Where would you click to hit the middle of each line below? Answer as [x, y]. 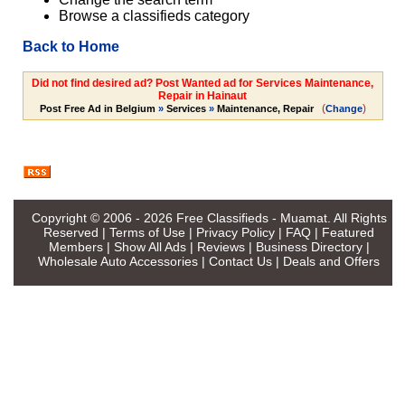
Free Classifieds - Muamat [251, 217]
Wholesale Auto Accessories [118, 261]
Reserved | [76, 232]
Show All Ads [150, 246]
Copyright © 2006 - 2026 [104, 217]
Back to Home [71, 47]
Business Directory [309, 246]
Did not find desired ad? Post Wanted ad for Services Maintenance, [202, 84]
